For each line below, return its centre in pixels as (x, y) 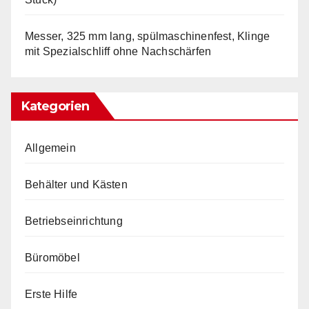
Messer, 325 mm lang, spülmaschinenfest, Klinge (148, 36)
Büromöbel (52, 257)
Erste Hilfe (51, 294)
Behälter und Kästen (76, 184)
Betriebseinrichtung (74, 221)
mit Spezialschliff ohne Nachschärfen (118, 51)
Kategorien (55, 106)
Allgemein (50, 148)
